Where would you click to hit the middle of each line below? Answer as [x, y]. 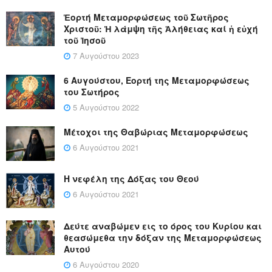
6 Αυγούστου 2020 [105, 264]
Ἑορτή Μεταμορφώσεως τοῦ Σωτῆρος [146, 17]
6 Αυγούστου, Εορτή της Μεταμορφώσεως [157, 80]
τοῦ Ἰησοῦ [85, 40]
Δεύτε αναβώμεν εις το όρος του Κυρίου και [163, 226]
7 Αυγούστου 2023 [105, 56]
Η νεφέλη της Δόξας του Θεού [131, 179]
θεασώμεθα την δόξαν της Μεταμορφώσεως [163, 237]
